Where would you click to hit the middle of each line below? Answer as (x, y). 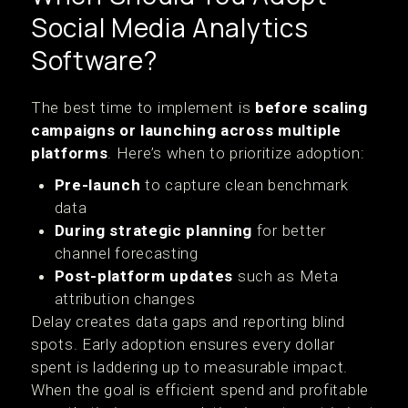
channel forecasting (126, 253)
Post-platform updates (144, 276)
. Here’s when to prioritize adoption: (236, 153)
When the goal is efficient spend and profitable (200, 390)
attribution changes (125, 299)
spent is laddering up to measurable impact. (190, 367)
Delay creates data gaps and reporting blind (189, 321)
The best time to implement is (143, 107)
